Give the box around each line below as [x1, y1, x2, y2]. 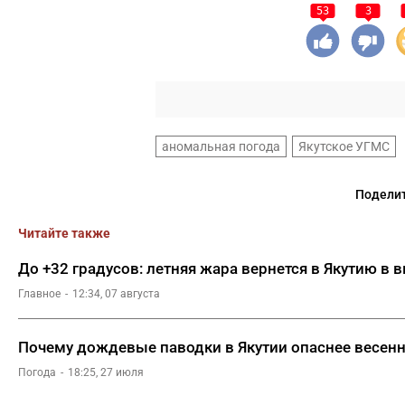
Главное [18, 287, 61, 300]
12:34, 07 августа [72, 287, 160, 300]
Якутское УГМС [298, 138, 390, 154]
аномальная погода [162, 138, 280, 154]
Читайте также [18, 225, 110, 240]
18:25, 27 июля [68, 365, 144, 379]
